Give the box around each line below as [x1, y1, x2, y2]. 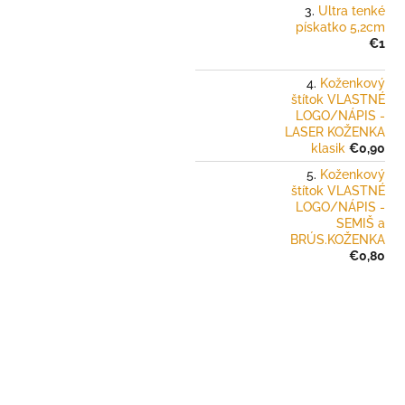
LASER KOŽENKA [285, 125, 385, 140]
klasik [311, 141, 345, 156]
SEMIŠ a [336, 216, 385, 231]
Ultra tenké [318, 4, 385, 19]
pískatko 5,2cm [296, 20, 385, 35]
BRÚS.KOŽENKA [290, 232, 385, 248]
